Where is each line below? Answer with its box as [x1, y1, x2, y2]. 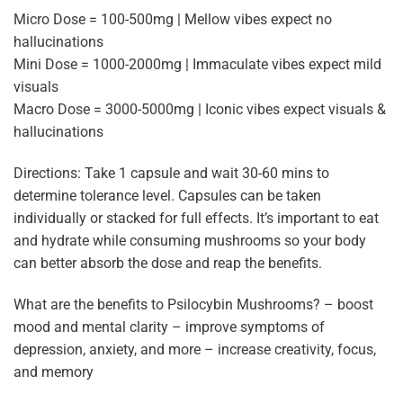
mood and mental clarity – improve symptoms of [13, 318, 325, 336]
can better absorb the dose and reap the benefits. [13, 255, 322, 273]
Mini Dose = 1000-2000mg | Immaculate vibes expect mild [13, 56, 381, 74]
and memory [13, 363, 94, 381]
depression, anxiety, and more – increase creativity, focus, [13, 340, 376, 358]
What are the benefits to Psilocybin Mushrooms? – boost [13, 295, 373, 313]
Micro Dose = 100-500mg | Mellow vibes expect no [13, 11, 332, 29]
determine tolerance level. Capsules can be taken [13, 187, 321, 205]
